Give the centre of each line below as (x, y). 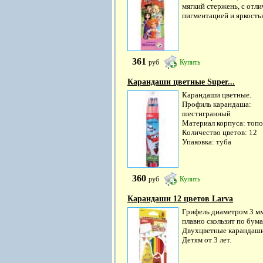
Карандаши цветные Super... (181, 82)
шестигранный (206, 114)
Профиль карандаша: (217, 104)
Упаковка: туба (207, 142)
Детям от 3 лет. (207, 240)
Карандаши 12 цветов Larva (180, 199)
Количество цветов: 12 (220, 132)
